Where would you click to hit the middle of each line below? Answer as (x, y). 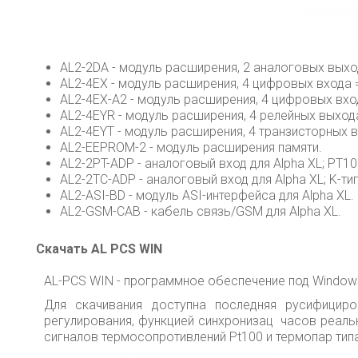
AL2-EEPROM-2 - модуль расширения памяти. (191, 147)
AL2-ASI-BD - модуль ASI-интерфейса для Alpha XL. (207, 195)
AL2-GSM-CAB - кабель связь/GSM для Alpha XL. (201, 211)
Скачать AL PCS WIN (99, 249)
